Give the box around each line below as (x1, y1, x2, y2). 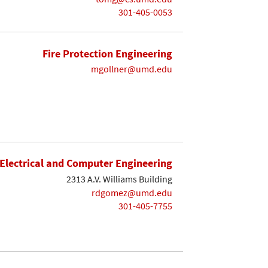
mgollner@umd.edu (91, 63, 172, 75)
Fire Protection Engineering (42, 46, 172, 60)
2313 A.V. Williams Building (66, 173, 172, 185)
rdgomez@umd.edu (92, 186, 172, 199)
